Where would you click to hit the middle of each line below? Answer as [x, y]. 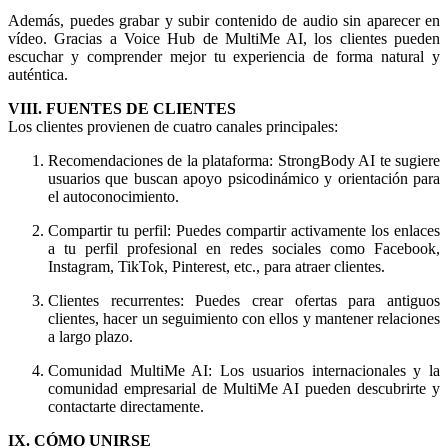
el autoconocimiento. [113, 197]
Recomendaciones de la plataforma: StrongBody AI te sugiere [244, 161]
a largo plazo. [90, 337]
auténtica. [38, 75]
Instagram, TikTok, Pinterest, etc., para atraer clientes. [216, 267]
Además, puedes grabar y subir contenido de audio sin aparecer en [224, 21]
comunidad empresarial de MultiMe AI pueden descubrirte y [244, 389]
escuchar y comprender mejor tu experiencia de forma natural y [224, 57]
